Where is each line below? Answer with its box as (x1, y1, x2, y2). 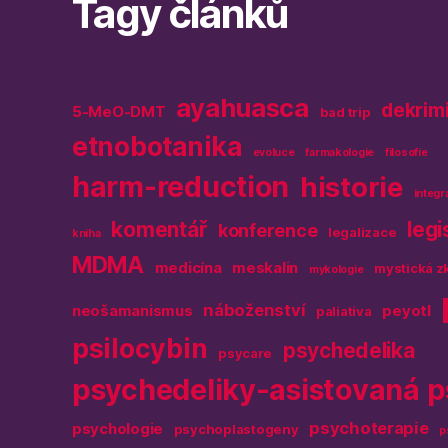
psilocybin (72, 332, 208, 365)
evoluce (252, 146, 295, 160)
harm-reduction (72, 169, 290, 205)
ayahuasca (176, 92, 309, 124)
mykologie (308, 263, 364, 277)
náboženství (203, 300, 306, 321)
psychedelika (282, 338, 415, 364)
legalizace (328, 224, 397, 241)
